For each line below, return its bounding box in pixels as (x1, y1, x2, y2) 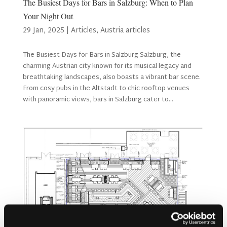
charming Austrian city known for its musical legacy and (22, 60, 192, 72)
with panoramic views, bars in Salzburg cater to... (22, 93, 173, 106)
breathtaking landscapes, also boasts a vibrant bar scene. (22, 71, 201, 84)
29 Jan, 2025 (22, 24, 64, 37)
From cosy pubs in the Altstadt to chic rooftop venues (22, 82, 190, 95)
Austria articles (100, 24, 150, 37)
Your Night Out (22, 10, 73, 21)
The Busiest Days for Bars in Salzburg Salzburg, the (22, 49, 181, 61)
